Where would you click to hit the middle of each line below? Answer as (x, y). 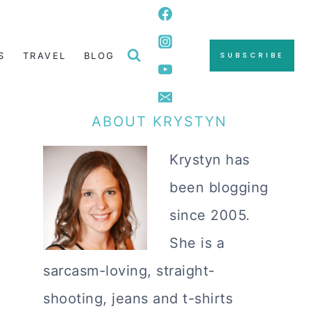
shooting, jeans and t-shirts (138, 299)
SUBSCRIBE (252, 55)
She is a (197, 243)
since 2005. (210, 215)
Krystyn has (210, 160)
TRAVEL (44, 56)
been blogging (219, 187)
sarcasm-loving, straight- (129, 271)
